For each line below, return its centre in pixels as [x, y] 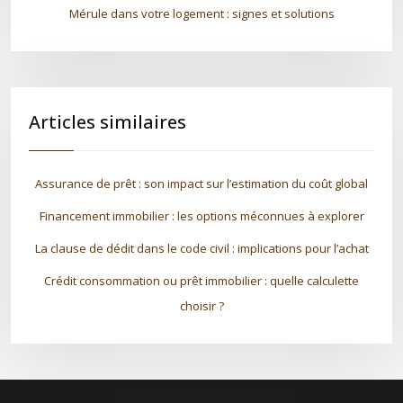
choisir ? [201, 306]
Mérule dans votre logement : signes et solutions [201, 13]
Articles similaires [107, 122]
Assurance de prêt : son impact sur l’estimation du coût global [201, 184]
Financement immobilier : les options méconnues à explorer [201, 216]
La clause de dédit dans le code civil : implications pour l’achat [201, 248]
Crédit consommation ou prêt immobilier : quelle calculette [201, 281]
